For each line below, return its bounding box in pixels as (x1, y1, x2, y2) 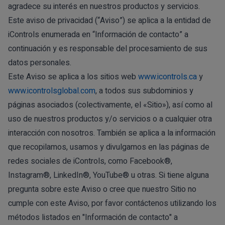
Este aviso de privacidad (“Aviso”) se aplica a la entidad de (8, 14, 211, 27)
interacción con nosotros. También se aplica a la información (8, 127, 215, 139)
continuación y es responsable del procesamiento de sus (8, 42, 207, 55)
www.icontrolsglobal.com (8, 84, 95, 97)
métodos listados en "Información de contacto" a (8, 211, 178, 223)
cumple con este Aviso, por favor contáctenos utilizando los (8, 197, 216, 209)
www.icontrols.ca (138, 70, 197, 83)
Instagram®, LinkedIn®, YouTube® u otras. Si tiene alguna (8, 169, 209, 181)
